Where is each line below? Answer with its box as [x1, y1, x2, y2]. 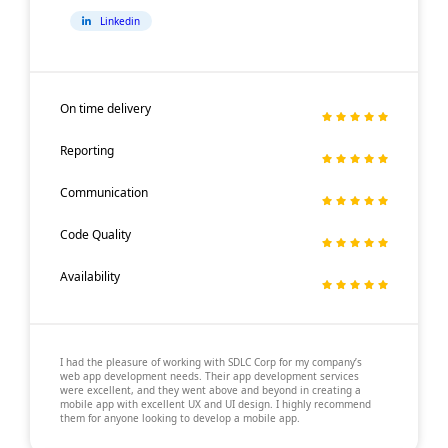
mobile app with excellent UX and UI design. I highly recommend [60, 396, 371, 411]
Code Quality [60, 225, 131, 243]
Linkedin [99, 13, 140, 28]
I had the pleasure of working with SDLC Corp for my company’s [60, 354, 362, 369]
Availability [60, 267, 120, 285]
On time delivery [60, 99, 151, 117]
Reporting [60, 141, 114, 159]
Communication [60, 183, 148, 201]
